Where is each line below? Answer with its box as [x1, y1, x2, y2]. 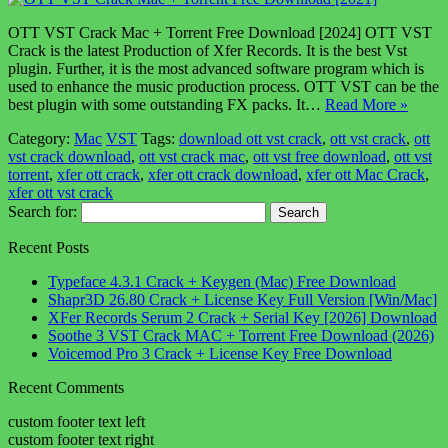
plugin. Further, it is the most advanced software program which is [8, 59, 424, 77]
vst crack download [8, 147, 131, 165]
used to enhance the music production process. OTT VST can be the [8, 77, 439, 95]
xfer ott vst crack [8, 183, 113, 201]
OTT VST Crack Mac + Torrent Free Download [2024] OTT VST [8, 23, 432, 41]
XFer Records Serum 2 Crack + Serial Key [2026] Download [48, 308, 437, 326]
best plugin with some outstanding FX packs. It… [8, 95, 325, 113]
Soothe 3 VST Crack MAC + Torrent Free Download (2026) [48, 326, 434, 344]
